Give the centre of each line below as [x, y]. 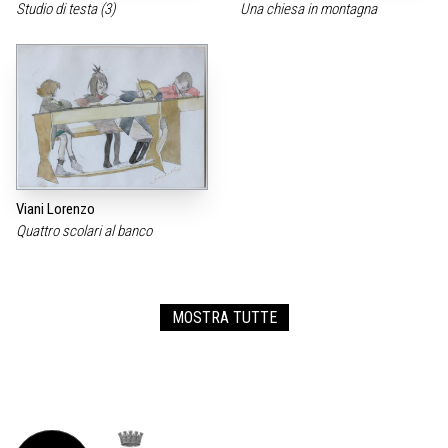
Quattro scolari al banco [85, 231]
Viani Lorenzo [55, 209]
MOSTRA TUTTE [224, 318]
